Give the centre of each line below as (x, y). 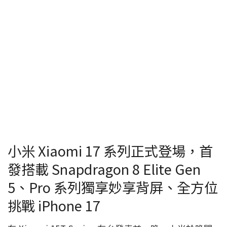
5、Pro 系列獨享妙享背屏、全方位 (113, 187)
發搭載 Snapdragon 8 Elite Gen (104, 168)
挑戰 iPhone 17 (54, 205)
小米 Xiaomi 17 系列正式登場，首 (110, 150)
